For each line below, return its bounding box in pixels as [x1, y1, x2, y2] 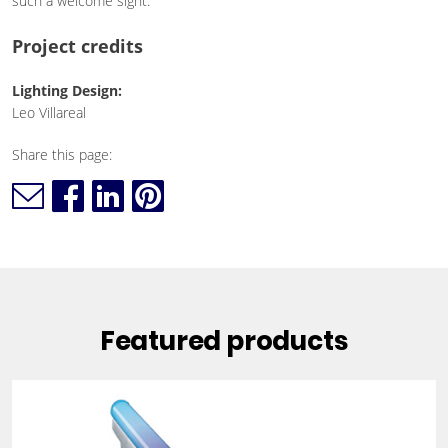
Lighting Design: [11, 81, 122, 100]
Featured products [99, 323, 348, 359]
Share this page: [11, 145, 112, 164]
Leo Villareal [11, 103, 86, 122]
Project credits [11, 34, 143, 58]
